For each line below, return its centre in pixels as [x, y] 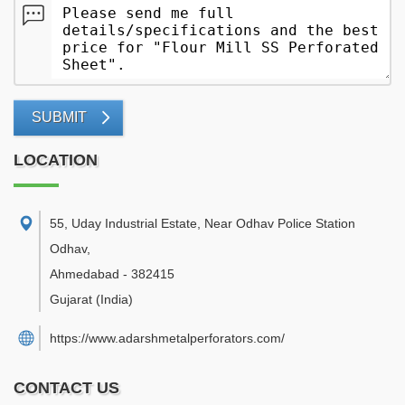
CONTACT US [66, 388]
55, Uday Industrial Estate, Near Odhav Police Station [202, 223]
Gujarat [71, 299]
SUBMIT [59, 117]
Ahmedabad [85, 274]
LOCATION [56, 160]
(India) [114, 299]
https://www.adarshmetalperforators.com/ [167, 338]
